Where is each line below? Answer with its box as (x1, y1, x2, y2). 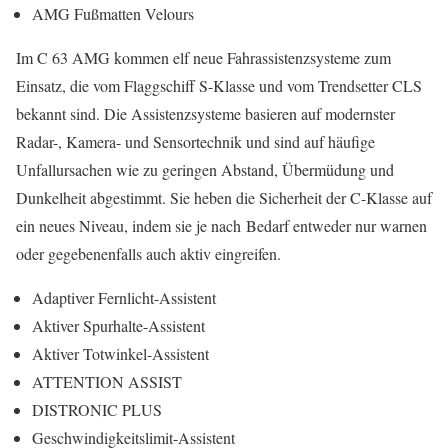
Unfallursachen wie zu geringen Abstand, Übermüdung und (16, 159, 394, 180)
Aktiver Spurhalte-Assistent (32, 315, 205, 336)
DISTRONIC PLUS (32, 399, 162, 420)
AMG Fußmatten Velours (32, 3, 194, 24)
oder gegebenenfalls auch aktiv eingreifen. (16, 243, 281, 264)
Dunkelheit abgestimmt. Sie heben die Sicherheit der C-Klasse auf (16, 187, 432, 208)
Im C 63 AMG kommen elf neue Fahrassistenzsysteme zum (16, 47, 391, 68)
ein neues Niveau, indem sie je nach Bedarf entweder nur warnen (16, 215, 427, 236)
